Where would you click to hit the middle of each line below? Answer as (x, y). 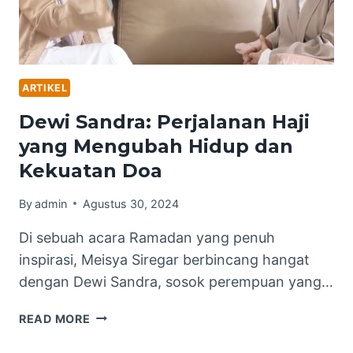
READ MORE (55, 318)
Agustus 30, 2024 (131, 203)
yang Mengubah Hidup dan (156, 147)
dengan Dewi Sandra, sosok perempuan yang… (176, 281)
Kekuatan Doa (91, 171)
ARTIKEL (45, 87)
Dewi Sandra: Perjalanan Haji (164, 122)
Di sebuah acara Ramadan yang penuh (147, 237)
